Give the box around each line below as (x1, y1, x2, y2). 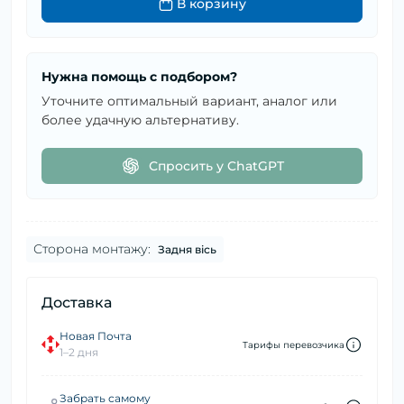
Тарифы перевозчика (243, 338, 344, 351)
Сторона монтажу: (33, 241, 151, 258)
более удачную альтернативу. (41, 112, 239, 129)
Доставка (41, 294, 112, 312)
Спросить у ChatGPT (149, 158, 284, 175)
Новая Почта (60, 329, 132, 344)
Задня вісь (158, 243, 216, 257)
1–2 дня (60, 345, 98, 360)
